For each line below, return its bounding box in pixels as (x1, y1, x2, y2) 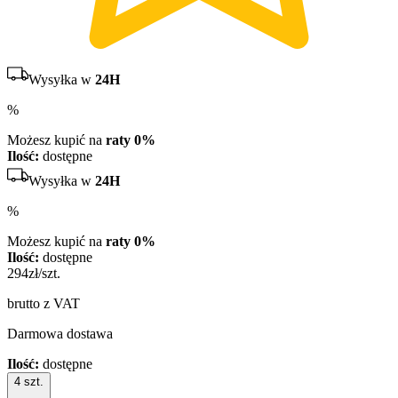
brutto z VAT (7, 296, 80, 312)
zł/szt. (28, 266, 60, 282)
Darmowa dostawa (7, 326, 113, 342)
